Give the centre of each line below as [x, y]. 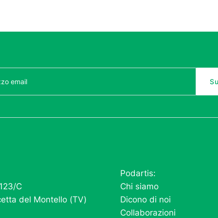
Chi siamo [139, 187]
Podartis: [138, 173]
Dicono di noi [145, 200]
